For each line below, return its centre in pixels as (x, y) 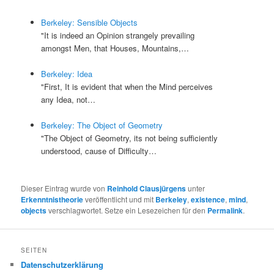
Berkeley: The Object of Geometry (102, 125)
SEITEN (34, 250)
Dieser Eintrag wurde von (64, 188)
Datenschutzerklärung (62, 265)
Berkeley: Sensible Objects (89, 22)
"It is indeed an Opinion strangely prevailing (117, 35)
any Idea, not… (68, 99)
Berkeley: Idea (66, 73)
